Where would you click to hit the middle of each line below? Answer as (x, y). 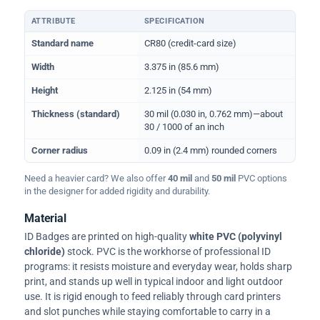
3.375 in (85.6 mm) (181, 66)
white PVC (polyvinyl (236, 237)
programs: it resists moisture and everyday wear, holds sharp (158, 267)
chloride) (45, 252)
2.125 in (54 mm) (178, 90)
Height (44, 90)
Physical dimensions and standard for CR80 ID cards (130, 37)
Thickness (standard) (75, 114)
